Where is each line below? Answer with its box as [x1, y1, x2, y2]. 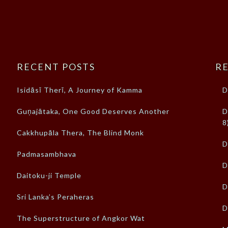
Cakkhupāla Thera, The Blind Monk [17, 128, 145, 137]
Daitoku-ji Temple [17, 170, 82, 180]
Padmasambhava [17, 149, 77, 158]
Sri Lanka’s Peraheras [17, 192, 95, 201]
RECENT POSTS [17, 61, 96, 72]
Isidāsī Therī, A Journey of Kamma [17, 85, 143, 94]
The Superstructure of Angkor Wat [17, 213, 146, 222]
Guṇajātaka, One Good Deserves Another [17, 106, 170, 116]
